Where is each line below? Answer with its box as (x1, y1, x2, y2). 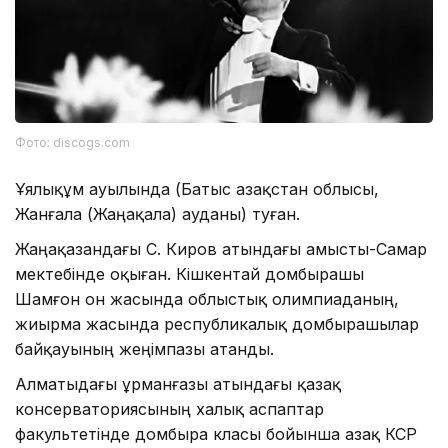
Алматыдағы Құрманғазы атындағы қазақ (15, 374, 341, 395)
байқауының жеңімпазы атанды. (15, 339, 274, 360)
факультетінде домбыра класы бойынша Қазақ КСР (15, 424, 417, 445)
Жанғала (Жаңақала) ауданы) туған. (15, 204, 300, 225)
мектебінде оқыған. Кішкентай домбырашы (15, 264, 364, 285)
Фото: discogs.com (15, 135, 130, 151)
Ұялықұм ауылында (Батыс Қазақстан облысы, (15, 179, 379, 200)
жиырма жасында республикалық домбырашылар (15, 314, 419, 335)
